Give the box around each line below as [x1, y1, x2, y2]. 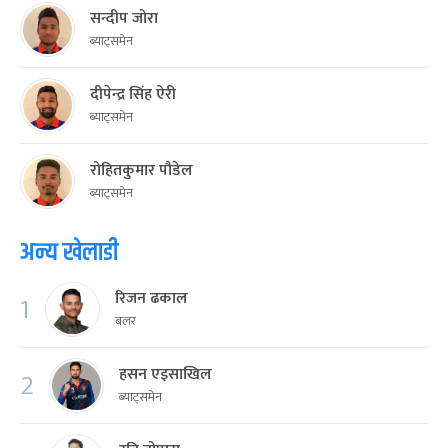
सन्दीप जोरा [90, 5, 158, 32]
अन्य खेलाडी [20, 234, 118, 272]
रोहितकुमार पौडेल [90, 157, 193, 184]
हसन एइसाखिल [119, 361, 212, 388]
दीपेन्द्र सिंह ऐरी [90, 81, 176, 108]
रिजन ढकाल [115, 285, 188, 312]
